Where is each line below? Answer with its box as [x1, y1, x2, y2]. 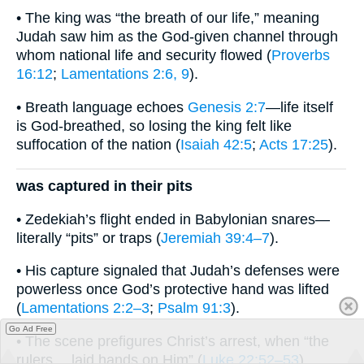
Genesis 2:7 [188, 98, 266, 115]
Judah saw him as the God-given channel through [16, 28, 338, 45]
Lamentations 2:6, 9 [61, 66, 189, 83]
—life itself [266, 98, 333, 115]
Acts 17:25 [259, 136, 328, 153]
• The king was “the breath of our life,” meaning [16, 10, 319, 27]
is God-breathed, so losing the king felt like [16, 117, 292, 134]
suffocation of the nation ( [16, 136, 180, 153]
